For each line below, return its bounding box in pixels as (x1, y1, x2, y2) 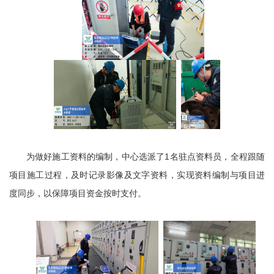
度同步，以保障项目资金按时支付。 (9, 188, 146, 198)
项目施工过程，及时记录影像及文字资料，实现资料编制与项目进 (9, 169, 265, 180)
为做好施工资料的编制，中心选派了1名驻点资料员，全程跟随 (26, 151, 265, 161)
